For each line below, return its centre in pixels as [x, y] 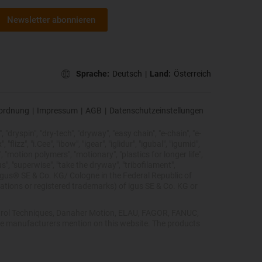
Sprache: [93, 73]
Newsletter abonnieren [51, 20]
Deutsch [127, 73]
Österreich [192, 73]
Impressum [57, 111]
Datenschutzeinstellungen [156, 111]
